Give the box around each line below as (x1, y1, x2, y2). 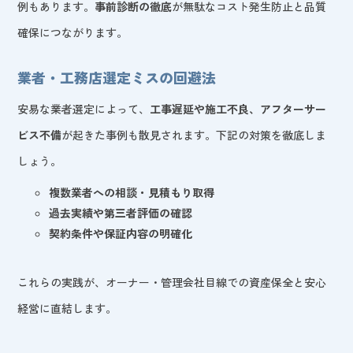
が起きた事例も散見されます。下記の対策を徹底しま (61, 126, 327, 143)
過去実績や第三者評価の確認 (49, 204, 193, 221)
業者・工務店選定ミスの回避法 (17, 66, 217, 87)
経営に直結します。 (17, 299, 117, 316)
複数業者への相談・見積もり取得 (49, 184, 215, 200)
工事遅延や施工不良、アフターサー (150, 100, 327, 117)
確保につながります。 (17, 24, 128, 40)
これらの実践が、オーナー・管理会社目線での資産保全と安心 (17, 273, 327, 290)
